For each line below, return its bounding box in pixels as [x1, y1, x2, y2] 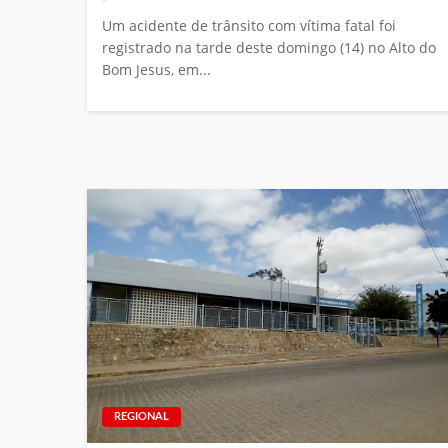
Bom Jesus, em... [102, 60, 211, 80]
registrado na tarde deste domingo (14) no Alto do [102, 38, 436, 58]
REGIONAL [114, 410, 169, 422]
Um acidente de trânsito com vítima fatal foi [102, 16, 396, 36]
